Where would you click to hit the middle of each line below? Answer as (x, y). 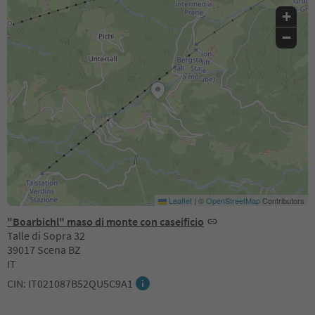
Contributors (282, 200)
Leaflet (179, 200)
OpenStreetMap (233, 200)
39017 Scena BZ (44, 249)
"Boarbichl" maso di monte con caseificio (105, 221)
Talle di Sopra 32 (46, 235)
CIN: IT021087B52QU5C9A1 (70, 283)
